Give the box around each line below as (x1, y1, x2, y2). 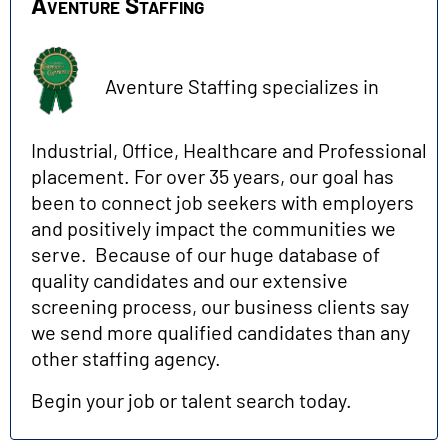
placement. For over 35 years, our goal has (31, 164, 394, 189)
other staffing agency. (31, 346, 221, 371)
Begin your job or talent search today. (31, 388, 352, 413)
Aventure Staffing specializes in (101, 73, 379, 98)
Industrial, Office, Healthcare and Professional (31, 138, 427, 163)
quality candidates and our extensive (31, 268, 348, 293)
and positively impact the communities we (31, 216, 396, 241)
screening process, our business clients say (31, 294, 409, 319)
